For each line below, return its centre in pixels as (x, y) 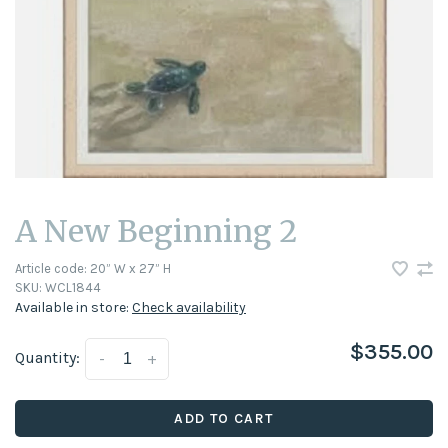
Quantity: (47, 357)
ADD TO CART (224, 419)
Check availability (189, 307)
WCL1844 (71, 287)
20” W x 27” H (129, 268)
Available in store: (73, 307)
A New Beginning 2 (156, 231)
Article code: (51, 268)
